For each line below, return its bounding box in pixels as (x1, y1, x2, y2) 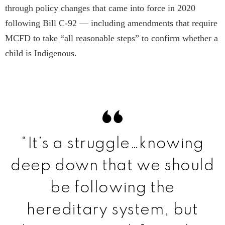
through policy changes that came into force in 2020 (5, 3, 195, 14)
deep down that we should (11, 158, 214, 174)
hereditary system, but (27, 202, 198, 218)
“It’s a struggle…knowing (21, 136, 204, 152)
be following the (50, 180, 175, 196)
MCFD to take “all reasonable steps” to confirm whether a (5, 33, 218, 44)
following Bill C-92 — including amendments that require (5, 18, 217, 29)
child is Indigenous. (5, 48, 79, 59)
